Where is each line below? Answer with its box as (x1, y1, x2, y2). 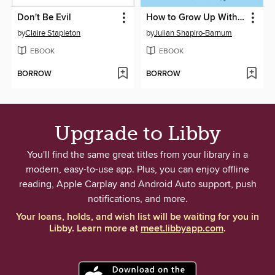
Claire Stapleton (25, 28, 81, 39)
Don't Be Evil (17, 12, 72, 24)
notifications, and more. (87, 193, 188, 206)
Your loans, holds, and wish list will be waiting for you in (16, 211, 259, 224)
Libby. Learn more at (49, 222, 141, 236)
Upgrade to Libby (54, 122, 221, 145)
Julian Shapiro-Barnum (154, 28, 232, 39)
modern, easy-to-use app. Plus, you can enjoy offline (26, 163, 249, 176)
